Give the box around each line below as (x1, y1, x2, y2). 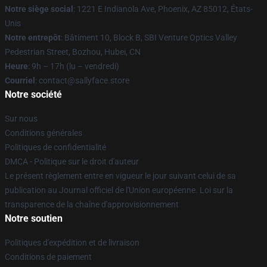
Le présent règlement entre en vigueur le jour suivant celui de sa (5, 171, 236, 181)
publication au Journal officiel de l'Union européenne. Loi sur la (5, 185, 233, 195)
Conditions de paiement (5, 252, 92, 262)
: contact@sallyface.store (35, 76, 129, 85)
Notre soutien (5, 213, 63, 224)
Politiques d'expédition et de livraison (5, 238, 139, 247)
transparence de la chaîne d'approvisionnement (5, 200, 179, 209)
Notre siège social (5, 4, 73, 14)
